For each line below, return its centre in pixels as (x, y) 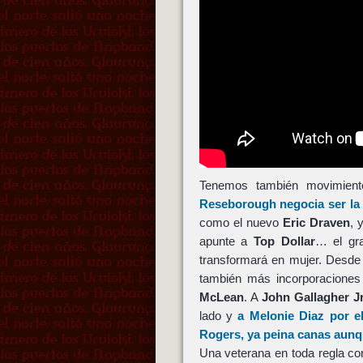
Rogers (220, 334)
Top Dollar (284, 241)
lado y (218, 315)
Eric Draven (316, 222)
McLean (221, 297)
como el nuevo (241, 222)
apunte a (226, 241)
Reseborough (237, 203)
